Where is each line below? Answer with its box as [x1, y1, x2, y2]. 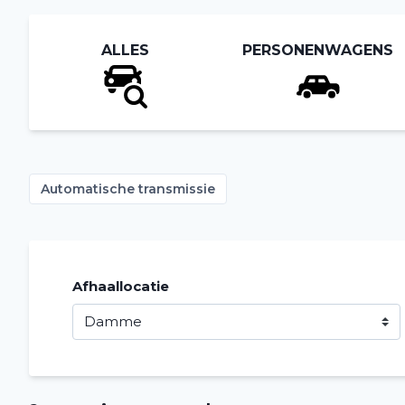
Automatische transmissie [41, 181, 215, 197]
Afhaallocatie [72, 278, 169, 295]
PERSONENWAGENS [242, 42, 394, 59]
